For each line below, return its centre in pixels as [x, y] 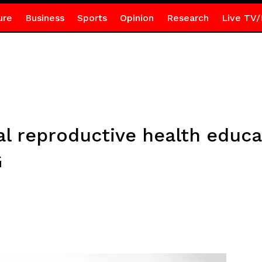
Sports [92, 18]
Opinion [137, 18]
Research [187, 18]
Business [44, 18]
